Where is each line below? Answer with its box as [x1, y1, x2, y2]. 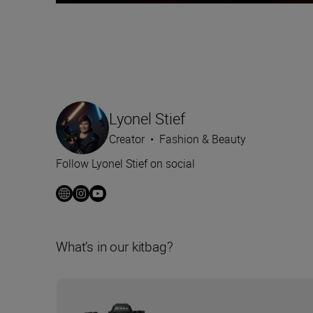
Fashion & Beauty [159, 131, 246, 147]
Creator [109, 131, 145, 147]
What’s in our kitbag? [56, 238, 173, 256]
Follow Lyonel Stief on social [56, 156, 195, 172]
